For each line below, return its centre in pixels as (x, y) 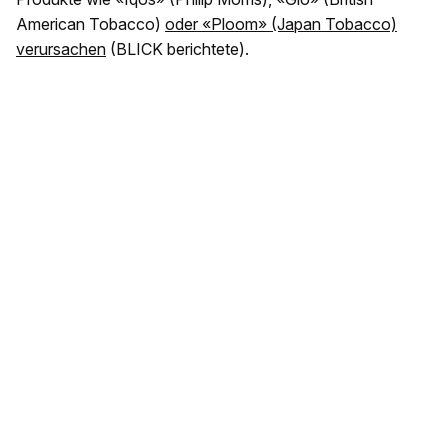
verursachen (61, 49)
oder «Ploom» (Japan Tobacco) (281, 24)
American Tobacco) (90, 24)
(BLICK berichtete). (177, 49)
